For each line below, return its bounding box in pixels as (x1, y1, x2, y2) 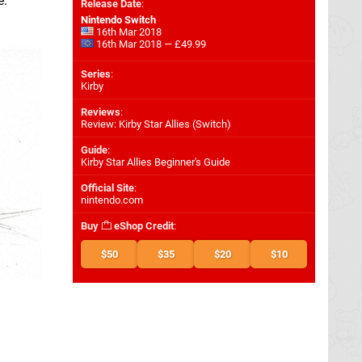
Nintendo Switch (81, 14, 156, 26)
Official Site (81, 182, 134, 194)
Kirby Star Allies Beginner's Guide (81, 156, 230, 168)
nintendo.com (81, 194, 143, 206)
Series (81, 68, 111, 80)
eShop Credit (112, 220, 174, 232)
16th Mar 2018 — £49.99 (94, 38, 206, 50)
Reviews (81, 106, 120, 118)
